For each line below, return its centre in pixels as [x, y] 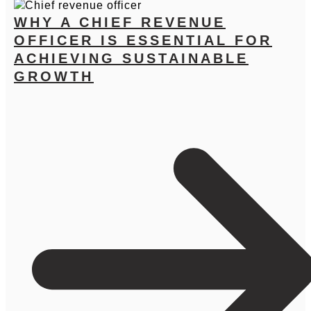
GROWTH [54, 76]
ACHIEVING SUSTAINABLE [131, 58]
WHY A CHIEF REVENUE [120, 22]
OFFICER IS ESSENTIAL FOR [143, 40]
